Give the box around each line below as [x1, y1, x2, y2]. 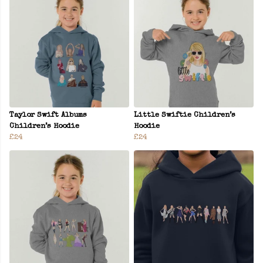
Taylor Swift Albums [9, 112, 87, 120]
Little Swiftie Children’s [134, 112, 235, 120]
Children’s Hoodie [9, 123, 79, 131]
